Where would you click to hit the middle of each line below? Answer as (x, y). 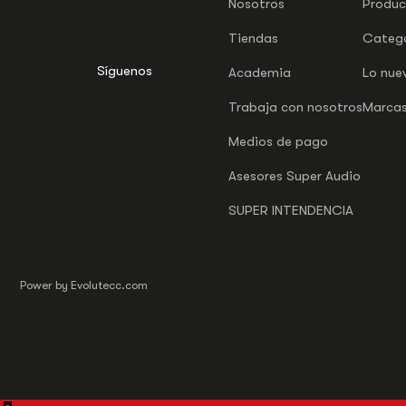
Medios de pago (278, 141)
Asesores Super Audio (295, 175)
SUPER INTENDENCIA (291, 210)
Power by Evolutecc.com (84, 285)
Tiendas (253, 38)
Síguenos (124, 70)
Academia (260, 72)
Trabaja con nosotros (295, 106)
